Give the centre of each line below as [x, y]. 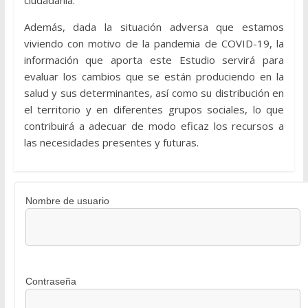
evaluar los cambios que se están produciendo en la [154, 77]
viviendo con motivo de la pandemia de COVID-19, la [154, 44]
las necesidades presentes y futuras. [111, 143]
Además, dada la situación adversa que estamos [154, 27]
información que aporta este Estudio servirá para [154, 60]
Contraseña [51, 282]
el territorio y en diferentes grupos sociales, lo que [154, 110]
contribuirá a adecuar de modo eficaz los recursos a [154, 126]
